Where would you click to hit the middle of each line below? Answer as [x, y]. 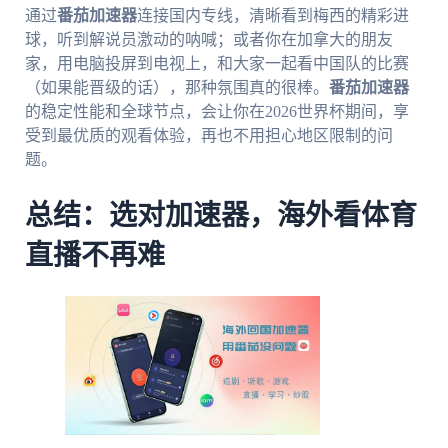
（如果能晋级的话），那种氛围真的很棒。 [176, 87]
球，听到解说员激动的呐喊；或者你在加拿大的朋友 [208, 39]
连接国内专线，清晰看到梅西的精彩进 [272, 15]
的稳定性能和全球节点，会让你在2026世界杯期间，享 [216, 111]
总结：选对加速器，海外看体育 [220, 215]
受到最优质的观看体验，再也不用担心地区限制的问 [208, 135]
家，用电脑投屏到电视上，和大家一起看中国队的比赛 [216, 63]
